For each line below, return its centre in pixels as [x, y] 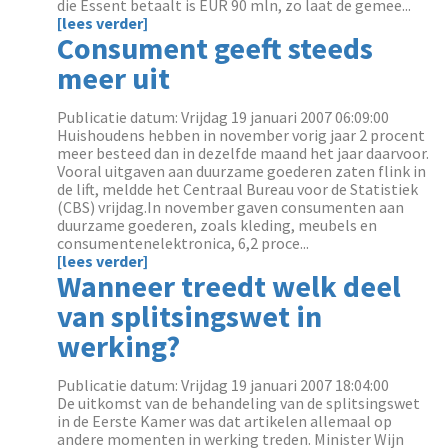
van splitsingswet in [190, 316]
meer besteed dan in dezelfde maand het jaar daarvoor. [243, 153]
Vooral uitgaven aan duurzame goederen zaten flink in [242, 171]
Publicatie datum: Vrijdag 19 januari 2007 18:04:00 [223, 385]
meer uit [114, 78]
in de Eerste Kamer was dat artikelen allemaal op [225, 421]
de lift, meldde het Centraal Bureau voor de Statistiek [238, 189]
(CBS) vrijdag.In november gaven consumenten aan [231, 207]
